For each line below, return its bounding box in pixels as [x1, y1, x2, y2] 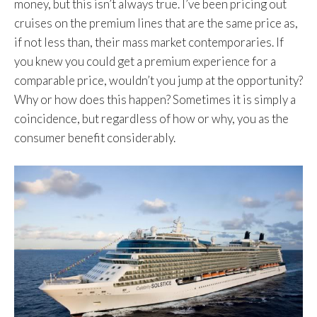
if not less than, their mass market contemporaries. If [14, 35, 284, 50]
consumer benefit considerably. [14, 130, 175, 146]
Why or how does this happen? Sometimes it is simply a [14, 92, 296, 108]
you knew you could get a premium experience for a [14, 54, 276, 69]
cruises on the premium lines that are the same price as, [14, 16, 298, 31]
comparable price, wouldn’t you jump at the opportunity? [14, 73, 303, 88]
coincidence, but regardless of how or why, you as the [14, 111, 289, 127]
